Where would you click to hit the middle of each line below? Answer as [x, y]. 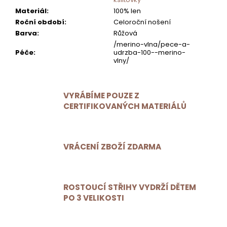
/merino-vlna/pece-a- [152, 45]
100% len [127, 11]
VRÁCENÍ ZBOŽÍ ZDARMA [112, 146]
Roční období [40, 22]
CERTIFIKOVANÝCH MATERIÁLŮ [125, 106]
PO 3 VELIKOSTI [94, 198]
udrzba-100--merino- [149, 53]
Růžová [125, 33]
